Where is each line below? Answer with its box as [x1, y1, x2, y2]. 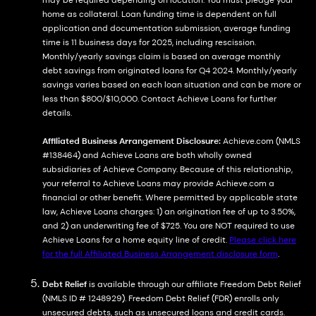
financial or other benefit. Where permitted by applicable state [42, 192, 298, 203]
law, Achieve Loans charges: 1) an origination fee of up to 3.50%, [42, 206, 296, 217]
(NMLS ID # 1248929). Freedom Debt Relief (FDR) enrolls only [42, 293, 279, 304]
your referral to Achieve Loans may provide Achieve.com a [42, 178, 274, 189]
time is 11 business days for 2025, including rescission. [42, 37, 256, 48]
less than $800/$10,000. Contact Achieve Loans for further [42, 93, 276, 104]
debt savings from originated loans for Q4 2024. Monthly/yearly [42, 65, 297, 76]
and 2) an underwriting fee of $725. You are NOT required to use [42, 220, 295, 231]
